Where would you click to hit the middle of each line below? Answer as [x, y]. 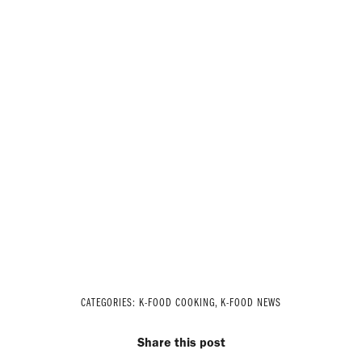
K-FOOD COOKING [177, 303]
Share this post [181, 342]
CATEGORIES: [110, 303]
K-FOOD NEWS [251, 303]
